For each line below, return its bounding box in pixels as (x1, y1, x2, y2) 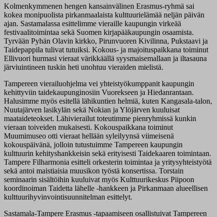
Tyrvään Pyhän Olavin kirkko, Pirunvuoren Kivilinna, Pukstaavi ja (4, 37, 208, 46)
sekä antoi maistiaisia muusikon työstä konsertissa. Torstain (4, 167, 184, 175)
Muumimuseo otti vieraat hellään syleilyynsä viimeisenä (4, 132, 174, 140)
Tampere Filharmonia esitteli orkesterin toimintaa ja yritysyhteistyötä (4, 158, 212, 167)
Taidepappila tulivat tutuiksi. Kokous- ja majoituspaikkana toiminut (4, 46, 208, 54)
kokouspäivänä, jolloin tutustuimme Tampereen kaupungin (4, 140, 183, 149)
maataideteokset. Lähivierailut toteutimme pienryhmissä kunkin (4, 114, 196, 123)
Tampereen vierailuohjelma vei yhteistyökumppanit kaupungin (4, 79, 194, 88)
